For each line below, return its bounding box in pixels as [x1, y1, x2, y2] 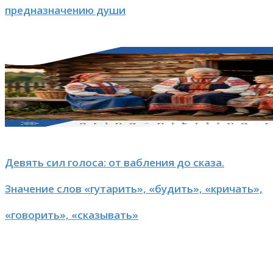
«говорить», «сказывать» [5, 207, 138, 222]
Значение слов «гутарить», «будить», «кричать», [5, 181, 263, 196]
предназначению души [5, 3, 126, 18]
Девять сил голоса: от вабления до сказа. [5, 155, 224, 169]
